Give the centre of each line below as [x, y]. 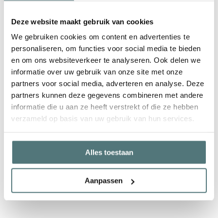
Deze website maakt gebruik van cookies [82, 21]
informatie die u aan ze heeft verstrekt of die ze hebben [105, 107]
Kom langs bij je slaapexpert [109, 27]
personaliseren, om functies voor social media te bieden [106, 48]
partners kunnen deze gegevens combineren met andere [107, 95]
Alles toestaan [109, 152]
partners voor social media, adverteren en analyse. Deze [108, 83]
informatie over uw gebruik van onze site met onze [97, 72]
